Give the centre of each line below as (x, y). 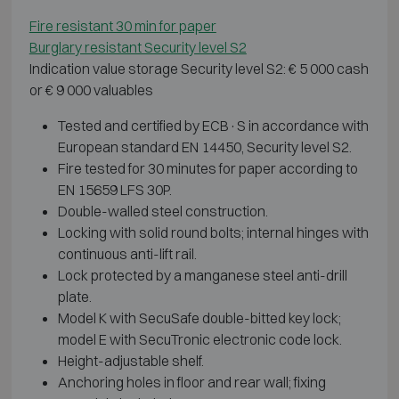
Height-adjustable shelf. (130, 360)
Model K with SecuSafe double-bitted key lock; (199, 318)
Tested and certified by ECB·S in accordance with (213, 125)
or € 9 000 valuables (91, 90)
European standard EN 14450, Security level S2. (204, 147)
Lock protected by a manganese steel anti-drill (202, 275)
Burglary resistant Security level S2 (138, 47)
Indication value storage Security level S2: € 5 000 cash (199, 68)
